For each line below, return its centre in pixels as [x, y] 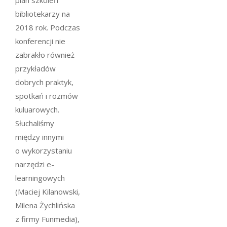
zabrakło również [45, 54]
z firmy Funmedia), [47, 219]
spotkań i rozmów [47, 96]
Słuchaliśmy [35, 123]
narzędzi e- [35, 164]
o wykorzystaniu [44, 150]
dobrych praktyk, [44, 82]
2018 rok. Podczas [48, 27]
